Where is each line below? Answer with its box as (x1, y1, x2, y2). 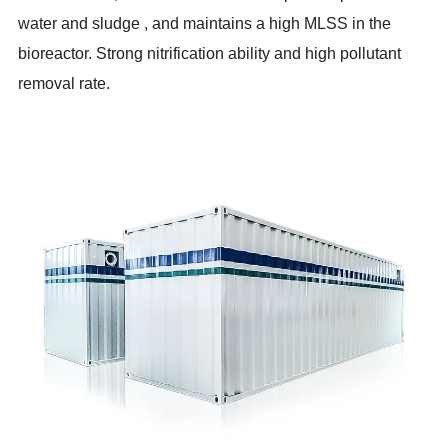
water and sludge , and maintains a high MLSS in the (18, 14, 392, 32)
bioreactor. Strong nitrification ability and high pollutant (18, 44, 402, 62)
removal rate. (18, 74, 111, 92)
